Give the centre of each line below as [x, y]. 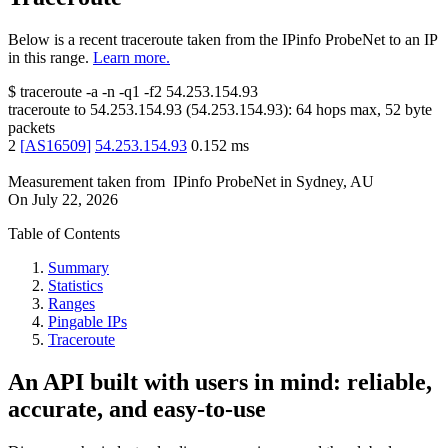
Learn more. [131, 58]
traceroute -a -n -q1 [80, 92]
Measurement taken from [86, 182]
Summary [78, 268]
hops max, [348, 110]
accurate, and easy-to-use [137, 409]
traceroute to [47, 110]
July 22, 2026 [75, 200]
